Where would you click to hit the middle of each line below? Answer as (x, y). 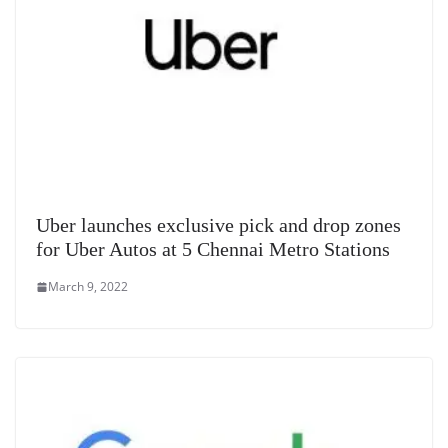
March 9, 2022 (88, 287)
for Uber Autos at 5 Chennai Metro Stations (213, 249)
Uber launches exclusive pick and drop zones (218, 225)
